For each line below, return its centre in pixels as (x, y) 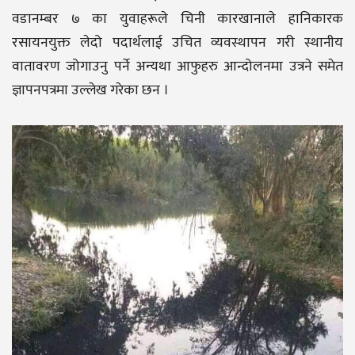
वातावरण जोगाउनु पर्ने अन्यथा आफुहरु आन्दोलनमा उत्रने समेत (177, 67)
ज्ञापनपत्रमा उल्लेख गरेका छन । (90, 91)
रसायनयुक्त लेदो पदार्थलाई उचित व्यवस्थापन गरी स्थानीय (177, 43)
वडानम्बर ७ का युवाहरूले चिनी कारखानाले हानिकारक (177, 19)
